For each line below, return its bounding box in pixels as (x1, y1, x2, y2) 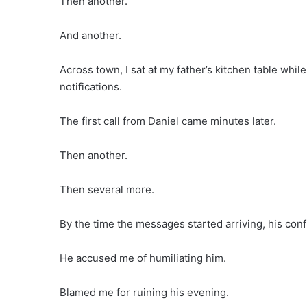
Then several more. (60, 183, 154, 197)
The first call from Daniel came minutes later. (60, 114, 276, 128)
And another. (60, 29, 121, 42)
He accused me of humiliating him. (60, 251, 226, 265)
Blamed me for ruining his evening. (60, 286, 229, 299)
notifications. (60, 80, 122, 94)
